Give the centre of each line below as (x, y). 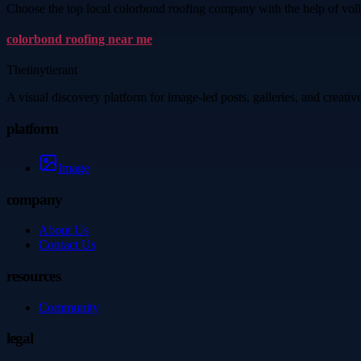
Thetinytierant (42, 70)
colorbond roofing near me (79, 39)
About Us (64, 230)
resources (33, 276)
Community (69, 307)
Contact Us (67, 245)
